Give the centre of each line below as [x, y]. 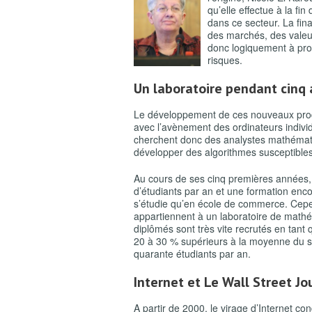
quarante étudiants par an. [192, 253]
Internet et [169, 282]
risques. [226, 60]
